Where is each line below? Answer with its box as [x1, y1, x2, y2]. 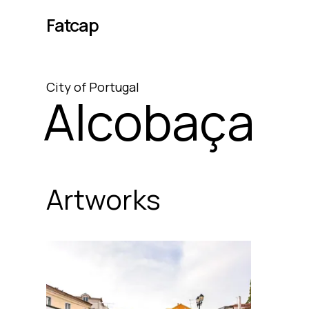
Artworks [46, 180, 161, 218]
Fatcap [46, 12, 99, 37]
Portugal [89, 79, 140, 95]
